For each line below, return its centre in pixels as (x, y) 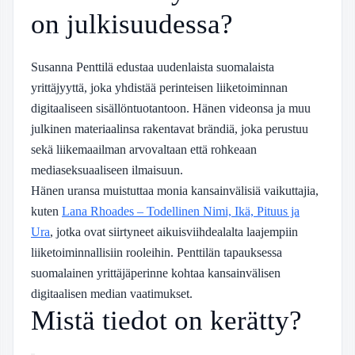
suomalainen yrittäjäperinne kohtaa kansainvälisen (156, 273)
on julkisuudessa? (132, 24)
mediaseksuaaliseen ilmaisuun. (107, 170)
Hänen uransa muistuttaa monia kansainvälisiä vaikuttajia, (175, 191)
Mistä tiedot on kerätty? (166, 321)
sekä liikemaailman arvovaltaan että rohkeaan (144, 149)
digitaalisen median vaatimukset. (112, 294)
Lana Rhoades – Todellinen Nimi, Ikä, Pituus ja (181, 211)
